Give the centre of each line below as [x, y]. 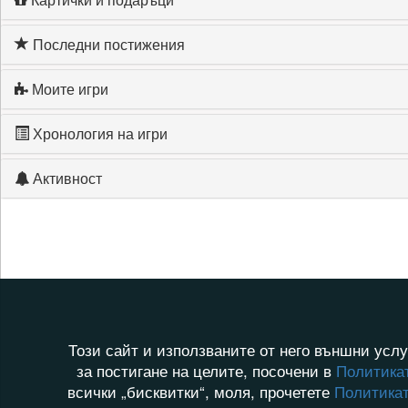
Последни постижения [107, 44]
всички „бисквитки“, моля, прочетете [200, 391]
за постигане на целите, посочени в [206, 370]
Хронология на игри [98, 133]
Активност [66, 178]
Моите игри [68, 89]
